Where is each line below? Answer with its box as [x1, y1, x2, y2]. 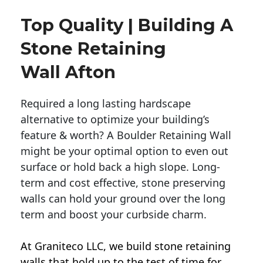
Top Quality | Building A [21, 15, 233, 36]
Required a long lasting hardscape [21, 96, 191, 111]
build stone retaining [126, 239, 231, 254]
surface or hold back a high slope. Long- [21, 160, 220, 174]
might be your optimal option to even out [21, 144, 228, 159]
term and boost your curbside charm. [21, 207, 207, 222]
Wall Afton [21, 62, 116, 83]
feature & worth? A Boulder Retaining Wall [21, 128, 231, 143]
